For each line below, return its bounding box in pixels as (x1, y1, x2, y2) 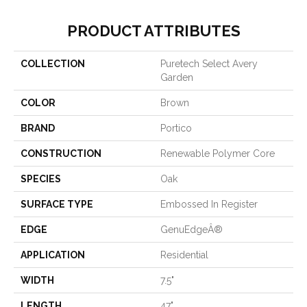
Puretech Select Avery (160, 58, 258, 70)
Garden (160, 72, 193, 84)
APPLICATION (21, 249, 85, 261)
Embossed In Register (160, 199, 258, 210)
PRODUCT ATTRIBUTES (66, 22, 241, 40)
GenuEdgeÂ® (160, 224, 223, 236)
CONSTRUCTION (21, 148, 101, 160)
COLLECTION (21, 58, 85, 70)
